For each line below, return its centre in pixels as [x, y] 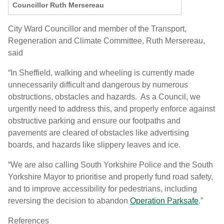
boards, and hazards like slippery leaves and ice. [95, 145]
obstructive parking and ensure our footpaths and [94, 121]
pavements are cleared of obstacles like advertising [98, 133]
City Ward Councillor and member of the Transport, [97, 29]
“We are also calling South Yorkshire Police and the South [110, 165]
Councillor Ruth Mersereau [58, 5]
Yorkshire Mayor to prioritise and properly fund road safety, [110, 177]
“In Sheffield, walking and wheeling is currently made [101, 73]
